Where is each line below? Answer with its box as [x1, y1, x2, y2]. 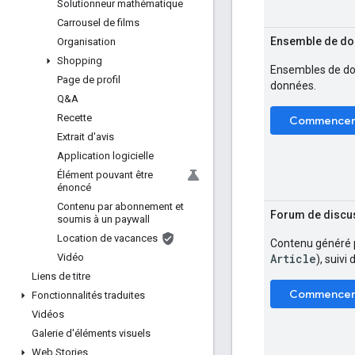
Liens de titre [32, 270, 90, 282]
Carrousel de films [57, 17, 139, 29]
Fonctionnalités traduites [32, 289, 145, 301]
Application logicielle [57, 150, 154, 162]
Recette [57, 112, 92, 124]
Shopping [57, 55, 102, 67]
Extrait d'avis [57, 131, 114, 143]
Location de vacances [57, 232, 158, 244]
